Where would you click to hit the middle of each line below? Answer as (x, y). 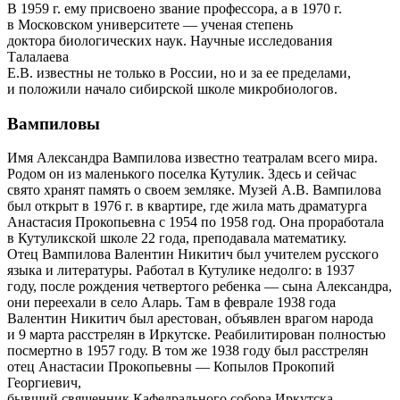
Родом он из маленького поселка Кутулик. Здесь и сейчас (182, 174)
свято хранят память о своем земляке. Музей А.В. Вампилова (194, 190)
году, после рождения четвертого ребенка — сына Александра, (200, 287)
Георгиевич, (44, 383)
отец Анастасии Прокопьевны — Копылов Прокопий (171, 367)
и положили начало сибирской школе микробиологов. (172, 89)
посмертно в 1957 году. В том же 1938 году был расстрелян (188, 351)
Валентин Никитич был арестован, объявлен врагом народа (190, 319)
